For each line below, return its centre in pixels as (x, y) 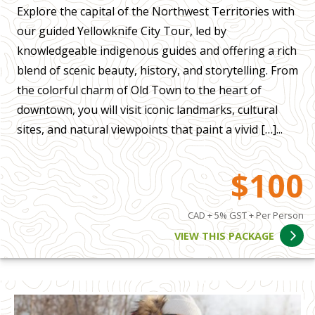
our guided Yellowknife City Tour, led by (122, 31)
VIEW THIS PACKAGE (225, 236)
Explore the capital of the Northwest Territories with (156, 11)
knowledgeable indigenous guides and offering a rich (157, 50)
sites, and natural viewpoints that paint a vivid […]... (150, 129)
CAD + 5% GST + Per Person (246, 216)
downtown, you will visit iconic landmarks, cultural (147, 109)
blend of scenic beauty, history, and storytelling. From (157, 70)
